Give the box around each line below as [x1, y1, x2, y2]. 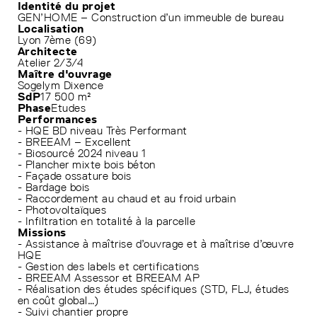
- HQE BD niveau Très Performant [18, 124, 188, 138]
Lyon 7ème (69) [18, 33, 97, 47]
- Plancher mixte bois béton [18, 158, 156, 172]
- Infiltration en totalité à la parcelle [18, 214, 196, 229]
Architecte [18, 45, 78, 59]
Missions [18, 226, 67, 240]
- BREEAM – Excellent [18, 135, 132, 149]
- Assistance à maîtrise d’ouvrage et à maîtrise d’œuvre [18, 237, 294, 251]
